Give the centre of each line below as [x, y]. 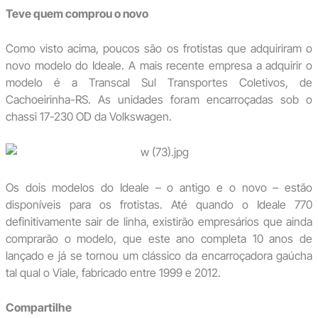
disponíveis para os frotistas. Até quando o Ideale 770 [159, 204]
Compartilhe [38, 308]
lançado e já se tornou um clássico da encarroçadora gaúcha [159, 255]
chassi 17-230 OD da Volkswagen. [88, 117]
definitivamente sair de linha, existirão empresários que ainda [159, 221]
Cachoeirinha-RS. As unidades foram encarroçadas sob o [159, 100]
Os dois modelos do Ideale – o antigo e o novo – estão [159, 187]
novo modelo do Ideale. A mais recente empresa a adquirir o [159, 66]
